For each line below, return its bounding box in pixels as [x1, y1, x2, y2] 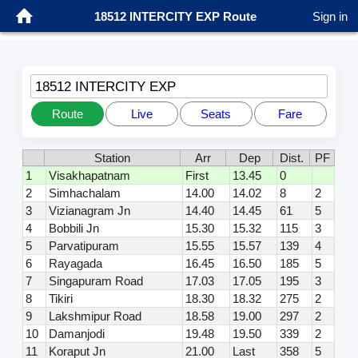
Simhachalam [49, 186, 121, 201]
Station [94, 151, 131, 165]
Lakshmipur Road [49, 309, 142, 324]
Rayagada [49, 257, 103, 271]
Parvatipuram [49, 239, 120, 253]
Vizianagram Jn [49, 204, 131, 218]
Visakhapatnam [49, 169, 131, 183]
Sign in [312, 9, 348, 23]
